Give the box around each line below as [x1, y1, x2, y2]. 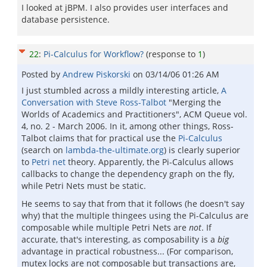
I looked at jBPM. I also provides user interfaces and [21, 2, 228, 13]
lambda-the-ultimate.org [66, 144, 164, 156]
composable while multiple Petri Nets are [21, 222, 189, 233]
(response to [146, 48, 198, 60]
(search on [21, 144, 66, 156]
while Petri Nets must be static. [21, 180, 146, 191]
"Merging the [166, 97, 221, 108]
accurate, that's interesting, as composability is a [21, 234, 218, 245]
